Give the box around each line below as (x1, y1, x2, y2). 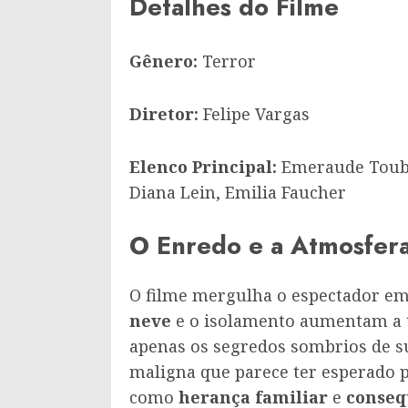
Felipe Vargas (199, 102, 310, 125)
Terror (198, 49, 256, 72)
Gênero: (129, 49, 198, 72)
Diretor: (129, 102, 199, 125)
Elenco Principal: (129, 155, 277, 178)
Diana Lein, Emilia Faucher (129, 180, 346, 203)
